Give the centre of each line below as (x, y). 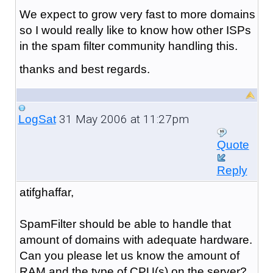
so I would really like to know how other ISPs (135, 30)
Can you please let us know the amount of (129, 255)
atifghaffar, (46, 192)
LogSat (37, 119)
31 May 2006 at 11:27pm (122, 119)
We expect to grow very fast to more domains (137, 14)
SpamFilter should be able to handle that (125, 224)
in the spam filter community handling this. (128, 46)
